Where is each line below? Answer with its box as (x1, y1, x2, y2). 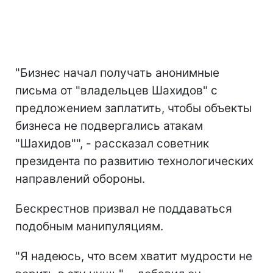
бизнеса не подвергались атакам (15, 118, 203, 133)
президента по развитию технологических (15, 154, 253, 168)
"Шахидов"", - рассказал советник (15, 136, 209, 151)
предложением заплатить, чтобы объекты (15, 101, 252, 115)
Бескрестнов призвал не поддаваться (15, 201, 232, 216)
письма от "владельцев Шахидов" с (15, 83, 218, 97)
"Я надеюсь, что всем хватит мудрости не (15, 249, 252, 263)
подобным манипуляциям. (15, 219, 163, 233)
